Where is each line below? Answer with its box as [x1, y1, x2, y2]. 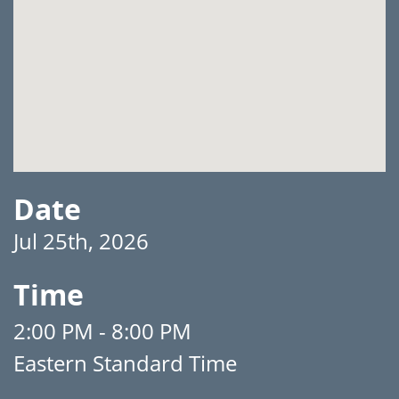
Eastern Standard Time [13, 348, 237, 378]
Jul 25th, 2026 [13, 226, 149, 256]
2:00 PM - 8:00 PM [13, 316, 191, 346]
